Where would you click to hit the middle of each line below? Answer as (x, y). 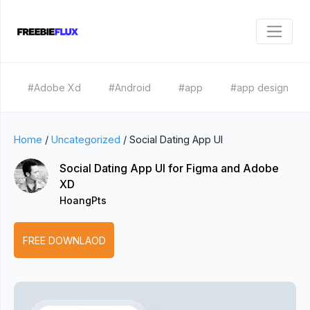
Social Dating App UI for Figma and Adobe (169, 168)
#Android (130, 88)
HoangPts (83, 200)
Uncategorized (86, 139)
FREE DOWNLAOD (64, 240)
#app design (259, 88)
